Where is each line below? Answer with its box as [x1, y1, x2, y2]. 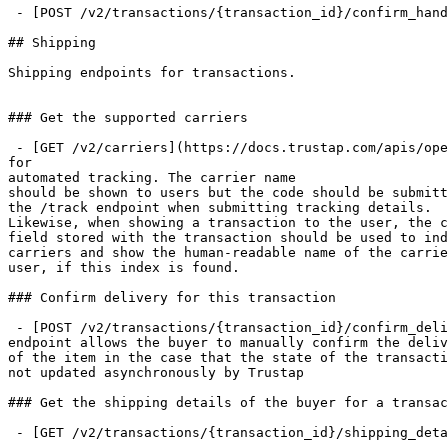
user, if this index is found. [8, 260, 240, 275]
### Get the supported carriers [8, 110, 248, 125]
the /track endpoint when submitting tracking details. [8, 200, 432, 215]
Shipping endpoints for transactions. [8, 65, 296, 80]
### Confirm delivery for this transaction [8, 290, 336, 305]
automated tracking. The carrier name [8, 170, 296, 185]
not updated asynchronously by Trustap [8, 365, 304, 380]
